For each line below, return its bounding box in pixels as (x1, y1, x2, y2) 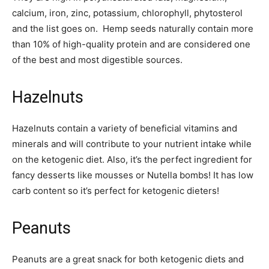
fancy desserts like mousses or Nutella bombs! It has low (12, 169, 253, 181)
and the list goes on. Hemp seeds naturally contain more (12, 23, 253, 35)
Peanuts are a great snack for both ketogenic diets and (12, 253, 244, 265)
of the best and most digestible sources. (12, 54, 183, 66)
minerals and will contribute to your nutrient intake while (12, 138, 252, 150)
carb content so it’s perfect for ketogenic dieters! (12, 185, 219, 197)
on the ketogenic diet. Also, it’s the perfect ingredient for (12, 154, 252, 166)
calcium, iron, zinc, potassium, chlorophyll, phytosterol (12, 7, 243, 19)
